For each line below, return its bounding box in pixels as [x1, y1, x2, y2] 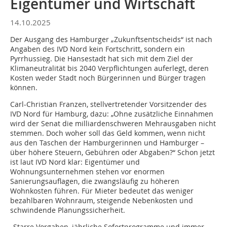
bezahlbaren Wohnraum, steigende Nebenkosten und [10, 196, 193, 205]
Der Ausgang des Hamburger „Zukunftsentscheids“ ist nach [10, 34, 212, 44]
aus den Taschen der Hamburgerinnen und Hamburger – [10, 138, 204, 147]
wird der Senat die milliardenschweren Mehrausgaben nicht [10, 119, 216, 128]
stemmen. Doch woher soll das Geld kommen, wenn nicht [10, 128, 205, 138]
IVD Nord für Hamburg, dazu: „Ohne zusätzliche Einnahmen [10, 109, 213, 119]
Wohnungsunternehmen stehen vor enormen [10, 167, 165, 176]
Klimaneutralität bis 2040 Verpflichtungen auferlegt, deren [10, 63, 209, 73]
